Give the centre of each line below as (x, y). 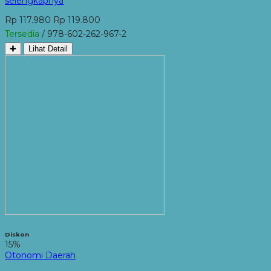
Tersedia (22, 34)
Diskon (17, 234)
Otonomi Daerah (40, 255)
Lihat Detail (48, 48)
